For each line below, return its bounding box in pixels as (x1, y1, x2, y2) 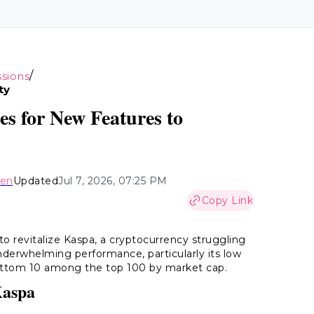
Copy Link (201, 194, 253, 207)
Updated (13, 175, 58, 187)
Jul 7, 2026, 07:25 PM (58, 175, 168, 187)
